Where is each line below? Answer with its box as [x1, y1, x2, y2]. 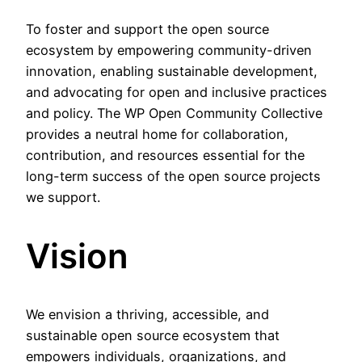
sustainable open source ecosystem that [26, 327, 280, 344]
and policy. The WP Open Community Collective [26, 104, 322, 121]
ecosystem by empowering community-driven [26, 41, 312, 58]
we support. [26, 188, 100, 205]
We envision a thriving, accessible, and [26, 306, 269, 323]
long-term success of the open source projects [26, 167, 321, 184]
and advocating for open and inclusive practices [26, 83, 327, 100]
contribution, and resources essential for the [26, 146, 305, 163]
